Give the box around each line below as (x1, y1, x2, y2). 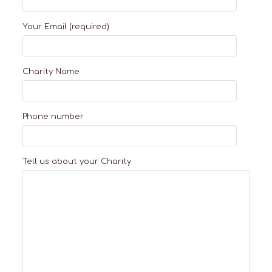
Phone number (22, 112, 84, 121)
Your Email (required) (22, 22, 110, 32)
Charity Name (22, 67, 80, 76)
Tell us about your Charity (22, 157, 132, 166)
